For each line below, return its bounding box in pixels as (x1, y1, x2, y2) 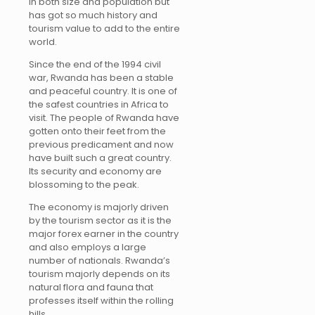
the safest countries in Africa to (29, 97, 169, 111)
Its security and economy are (29, 164, 162, 178)
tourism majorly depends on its (29, 266, 170, 281)
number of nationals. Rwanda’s (29, 253, 170, 267)
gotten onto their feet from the (29, 124, 166, 138)
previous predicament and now (29, 137, 174, 151)
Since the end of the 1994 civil (29, 57, 161, 71)
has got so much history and (29, 8, 157, 22)
